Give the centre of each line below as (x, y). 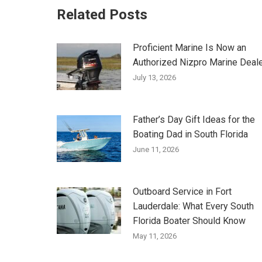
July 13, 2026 (154, 77)
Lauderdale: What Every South (193, 206)
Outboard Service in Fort (182, 191)
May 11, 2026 (155, 236)
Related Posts (102, 14)
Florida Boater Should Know (189, 220)
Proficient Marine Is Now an (189, 47)
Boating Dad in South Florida (190, 134)
